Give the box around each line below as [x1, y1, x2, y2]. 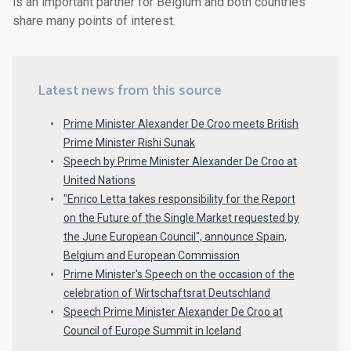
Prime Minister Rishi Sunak [63, 136, 195, 150]
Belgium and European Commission [63, 249, 240, 262]
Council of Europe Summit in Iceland [63, 324, 241, 338]
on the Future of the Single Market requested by [63, 212, 299, 225]
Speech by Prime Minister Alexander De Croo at [63, 155, 297, 168]
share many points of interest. [13, 13, 175, 29]
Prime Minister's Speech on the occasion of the [63, 268, 295, 281]
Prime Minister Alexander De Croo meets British [63, 118, 299, 131]
